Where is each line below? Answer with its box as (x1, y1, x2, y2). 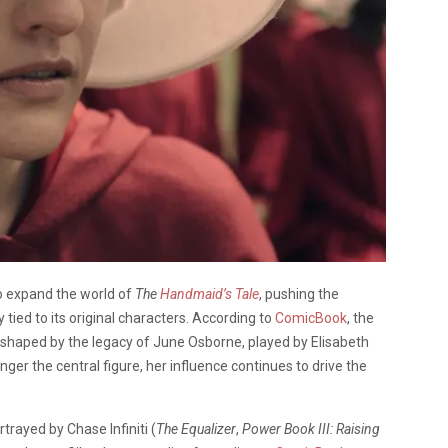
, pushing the (259, 285, 339, 302)
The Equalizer (156, 420, 236, 437)
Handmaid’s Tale (160, 285, 259, 302)
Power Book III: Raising (242, 420, 380, 437)
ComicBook (275, 309, 347, 326)
